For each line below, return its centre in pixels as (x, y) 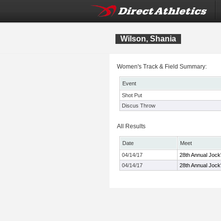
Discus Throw (139, 106)
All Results (131, 126)
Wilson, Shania (148, 39)
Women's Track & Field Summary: (162, 67)
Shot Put (132, 95)
